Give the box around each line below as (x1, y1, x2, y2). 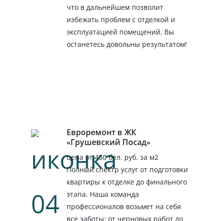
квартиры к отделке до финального (67, 177, 187, 187)
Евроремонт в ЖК (67, 127, 136, 138)
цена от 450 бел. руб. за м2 (67, 152, 158, 162)
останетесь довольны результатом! (67, 39, 187, 49)
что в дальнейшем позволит (67, 2, 163, 12)
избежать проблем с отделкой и (67, 14, 175, 24)
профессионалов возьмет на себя (67, 202, 181, 212)
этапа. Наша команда (67, 189, 139, 199)
